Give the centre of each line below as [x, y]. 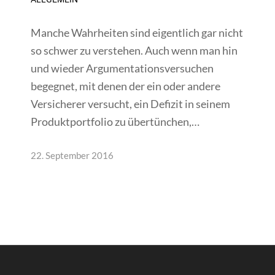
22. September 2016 [72, 155]
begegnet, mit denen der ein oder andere [126, 86]
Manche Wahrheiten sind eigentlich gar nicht [137, 32]
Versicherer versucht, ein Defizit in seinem [130, 103]
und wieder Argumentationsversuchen [122, 68]
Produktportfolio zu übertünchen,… [115, 121]
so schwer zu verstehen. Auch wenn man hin [134, 50]
